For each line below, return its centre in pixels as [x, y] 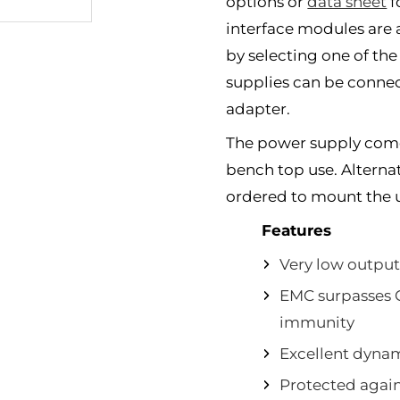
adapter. [258, 109]
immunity [317, 322]
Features [297, 230]
